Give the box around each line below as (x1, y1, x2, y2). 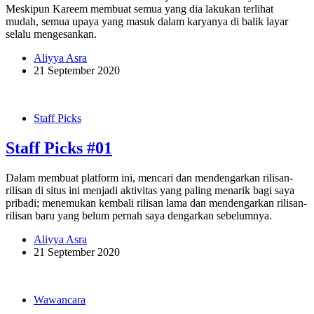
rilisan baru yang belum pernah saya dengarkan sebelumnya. (6, 210, 272, 222)
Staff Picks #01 (6, 139, 112, 158)
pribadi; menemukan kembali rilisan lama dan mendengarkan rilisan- (6, 197, 307, 210)
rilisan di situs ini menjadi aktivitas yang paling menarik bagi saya (6, 184, 294, 197)
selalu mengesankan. (6, 28, 97, 41)
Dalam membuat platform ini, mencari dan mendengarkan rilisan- (6, 172, 293, 184)
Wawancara (34, 294, 86, 306)
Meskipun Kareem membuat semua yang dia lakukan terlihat (6, 3, 273, 15)
